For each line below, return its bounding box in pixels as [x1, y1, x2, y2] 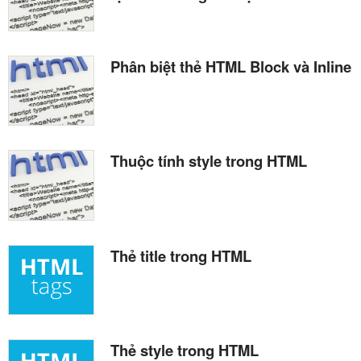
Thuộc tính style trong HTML [110, 150, 307, 172]
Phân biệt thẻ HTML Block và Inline [110, 56, 351, 78]
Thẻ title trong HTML [110, 244, 251, 267]
